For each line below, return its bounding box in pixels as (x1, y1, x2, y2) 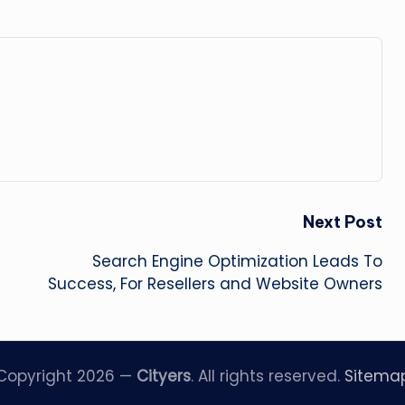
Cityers (136, 365, 191, 388)
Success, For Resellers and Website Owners (47, 273, 382, 296)
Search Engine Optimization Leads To (91, 250, 382, 273)
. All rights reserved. (190, 365, 344, 388)
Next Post (302, 212, 382, 233)
